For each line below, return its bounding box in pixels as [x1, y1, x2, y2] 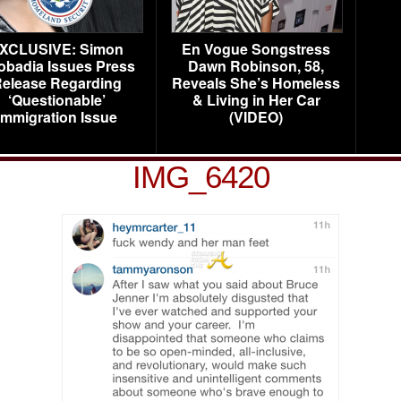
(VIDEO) [229, 107, 283, 127]
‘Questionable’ [7, 90, 106, 110]
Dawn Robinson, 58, [188, 55, 324, 76]
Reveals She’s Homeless [172, 73, 340, 93]
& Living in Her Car [192, 90, 320, 110]
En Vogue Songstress [182, 38, 330, 59]
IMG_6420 [132, 159, 269, 194]
